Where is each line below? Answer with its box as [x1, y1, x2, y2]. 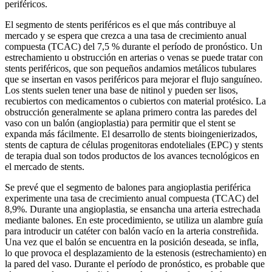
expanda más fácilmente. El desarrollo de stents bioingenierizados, [5, 129, 257, 140]
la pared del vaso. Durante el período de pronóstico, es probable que [5, 259, 265, 270]
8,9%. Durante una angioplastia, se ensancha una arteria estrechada [5, 204, 260, 215]
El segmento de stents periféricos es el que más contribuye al [5, 19, 236, 30]
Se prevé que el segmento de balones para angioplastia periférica [5, 182, 251, 193]
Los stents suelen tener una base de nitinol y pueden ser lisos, [5, 85, 238, 96]
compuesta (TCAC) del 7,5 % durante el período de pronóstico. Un [5, 41, 262, 52]
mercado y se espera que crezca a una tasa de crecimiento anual [5, 30, 246, 41]
